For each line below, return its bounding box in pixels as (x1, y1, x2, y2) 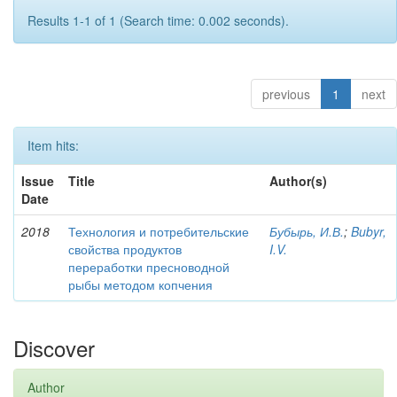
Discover (13, 332, 95, 363)
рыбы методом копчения (68, 276, 213, 293)
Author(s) (269, 172, 327, 190)
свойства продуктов (68, 240, 182, 258)
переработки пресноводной (68, 258, 230, 276)
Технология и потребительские (68, 222, 249, 240)
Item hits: (27, 136, 79, 154)
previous (262, 85, 310, 103)
